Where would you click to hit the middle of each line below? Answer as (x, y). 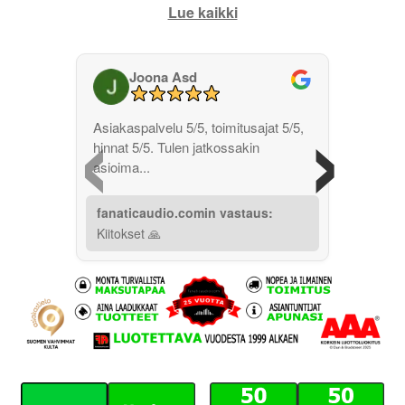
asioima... (122, 167)
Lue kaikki (202, 13)
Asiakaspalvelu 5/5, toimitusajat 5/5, (198, 127)
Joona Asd (163, 77)
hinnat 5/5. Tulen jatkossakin (176, 147)
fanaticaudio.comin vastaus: (185, 213)
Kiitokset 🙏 (129, 234)
